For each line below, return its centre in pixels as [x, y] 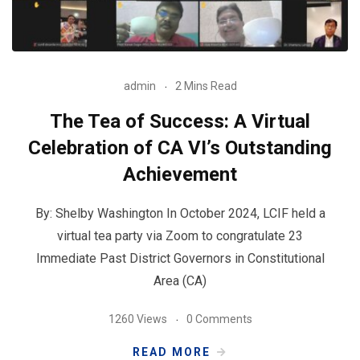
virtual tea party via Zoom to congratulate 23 [180, 235]
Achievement [180, 174]
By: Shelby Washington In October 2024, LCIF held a [180, 213]
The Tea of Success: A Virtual [180, 121]
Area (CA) [180, 280]
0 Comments [219, 319]
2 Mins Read [206, 86]
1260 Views [137, 319]
